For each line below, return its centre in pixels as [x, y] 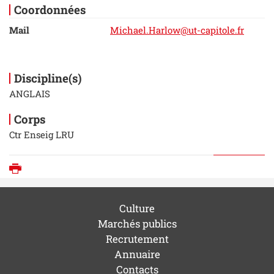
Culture [137, 209]
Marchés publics [137, 224]
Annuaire [137, 254]
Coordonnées [50, 9]
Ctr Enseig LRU [42, 134]
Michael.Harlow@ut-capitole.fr [177, 30]
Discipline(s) [48, 78]
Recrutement [137, 239]
